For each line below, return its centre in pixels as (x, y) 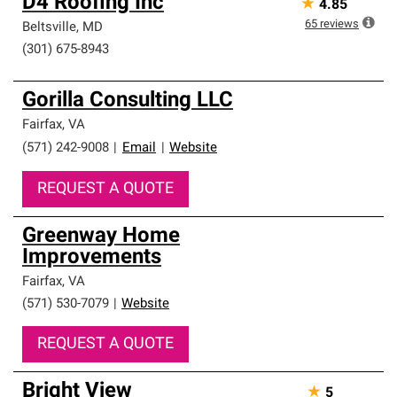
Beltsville (49, 28)
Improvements (92, 258)
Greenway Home (101, 237)
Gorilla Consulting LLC (128, 101)
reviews (339, 24)
